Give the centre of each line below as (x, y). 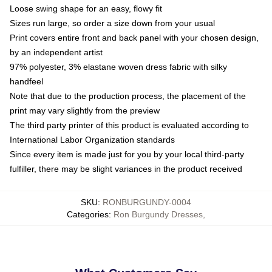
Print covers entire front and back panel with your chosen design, (134, 37)
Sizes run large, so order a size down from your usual (112, 23)
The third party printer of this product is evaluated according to (129, 125)
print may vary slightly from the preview (85, 110)
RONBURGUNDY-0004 (147, 202)
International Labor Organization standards (92, 139)
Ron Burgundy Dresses (158, 214)
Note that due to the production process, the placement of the (128, 96)
